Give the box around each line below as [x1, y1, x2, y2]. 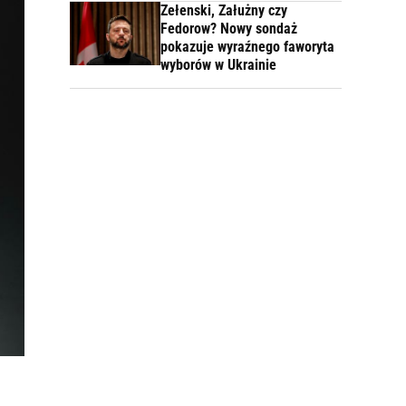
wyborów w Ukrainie [160, 56, 276, 73]
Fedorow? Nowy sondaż [160, 20, 297, 37]
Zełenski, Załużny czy [160, 2, 287, 19]
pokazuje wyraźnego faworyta [160, 38, 334, 55]
